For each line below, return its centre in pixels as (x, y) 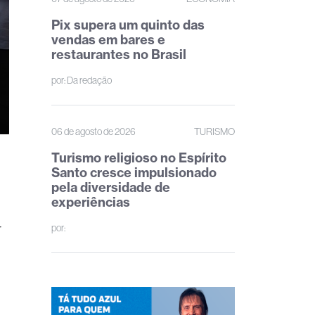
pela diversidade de (111, 187)
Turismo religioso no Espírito (139, 158)
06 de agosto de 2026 (94, 131)
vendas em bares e (108, 40)
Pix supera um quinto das (128, 25)
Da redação (89, 80)
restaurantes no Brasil (119, 54)
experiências (91, 202)
